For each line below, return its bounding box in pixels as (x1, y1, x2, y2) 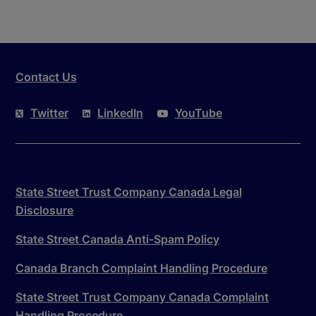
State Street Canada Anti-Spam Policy (16, 231, 219, 246)
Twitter (30, 105, 68, 120)
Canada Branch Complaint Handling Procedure (16, 260, 267, 275)
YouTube (175, 105, 222, 120)
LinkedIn (97, 105, 143, 120)
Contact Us (16, 69, 77, 84)
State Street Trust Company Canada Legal (16, 184, 242, 199)
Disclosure (16, 202, 73, 217)
